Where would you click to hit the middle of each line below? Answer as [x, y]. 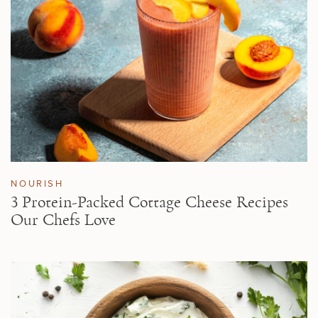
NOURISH [37, 183]
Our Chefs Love [64, 220]
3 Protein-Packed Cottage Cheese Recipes [150, 203]
